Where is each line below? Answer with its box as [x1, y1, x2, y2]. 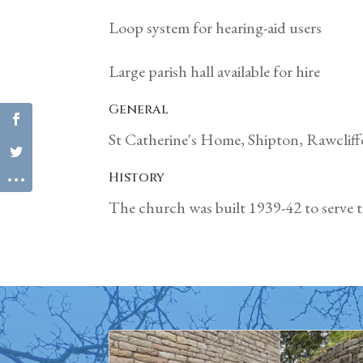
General [109, 100, 169, 118]
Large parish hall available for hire [109, 60, 321, 82]
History [109, 168, 165, 186]
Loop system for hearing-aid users [109, 16, 322, 38]
